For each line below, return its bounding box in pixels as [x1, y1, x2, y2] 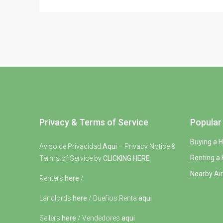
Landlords [39, 194, 73, 202]
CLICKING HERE [103, 154, 150, 162]
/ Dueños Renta [87, 194, 138, 202]
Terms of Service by [39, 154, 103, 162]
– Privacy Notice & [117, 142, 176, 150]
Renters [39, 174, 65, 182]
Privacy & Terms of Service [39, 116, 148, 127]
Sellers [39, 214, 62, 222]
